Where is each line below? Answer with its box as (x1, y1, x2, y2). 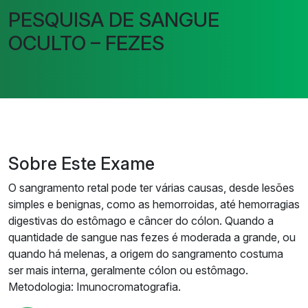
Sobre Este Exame (8, 153, 155, 174)
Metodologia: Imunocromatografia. (8, 280, 181, 294)
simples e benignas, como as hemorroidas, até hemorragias (8, 197, 300, 211)
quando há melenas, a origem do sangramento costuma (8, 247, 283, 261)
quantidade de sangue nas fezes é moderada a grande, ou (8, 230, 296, 244)
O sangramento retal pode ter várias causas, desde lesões (8, 181, 294, 195)
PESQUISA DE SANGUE (8, 8, 219, 32)
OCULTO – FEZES (8, 31, 164, 55)
